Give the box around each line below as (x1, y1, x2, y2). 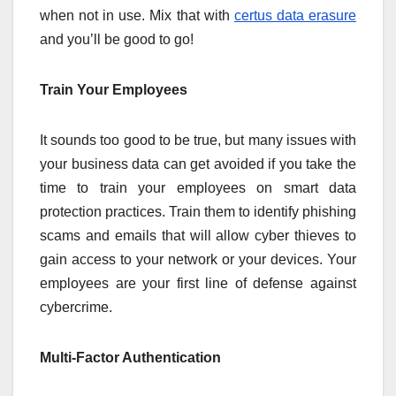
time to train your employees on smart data (40, 180, 356, 196)
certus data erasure (233, 8, 357, 24)
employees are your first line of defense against (40, 276, 356, 292)
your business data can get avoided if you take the (40, 156, 356, 172)
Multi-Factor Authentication (40, 350, 221, 366)
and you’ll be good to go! (40, 32, 194, 48)
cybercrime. (40, 300, 112, 316)
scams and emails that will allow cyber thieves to (40, 228, 356, 244)
